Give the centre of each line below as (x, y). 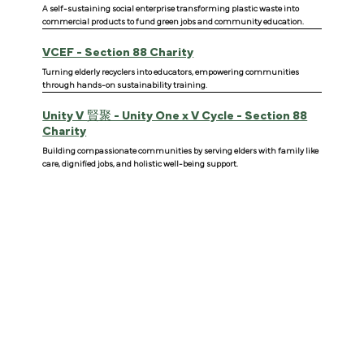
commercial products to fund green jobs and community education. (173, 22)
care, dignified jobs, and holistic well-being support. (141, 165)
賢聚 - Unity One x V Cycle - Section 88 (197, 116)
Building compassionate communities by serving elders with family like (181, 152)
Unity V (65, 116)
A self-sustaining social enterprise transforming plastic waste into (171, 9)
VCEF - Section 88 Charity (118, 53)
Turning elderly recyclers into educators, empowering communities (171, 73)
